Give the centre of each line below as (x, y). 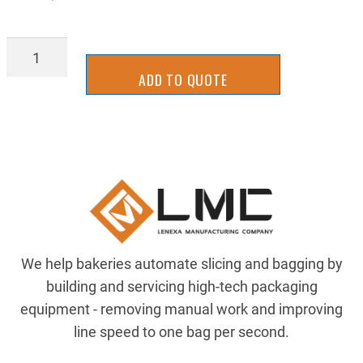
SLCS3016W (46, 48)
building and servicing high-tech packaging (181, 286)
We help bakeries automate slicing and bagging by (181, 264)
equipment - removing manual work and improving (181, 309)
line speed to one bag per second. (181, 332)
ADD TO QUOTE (183, 80)
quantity (32, 71)
